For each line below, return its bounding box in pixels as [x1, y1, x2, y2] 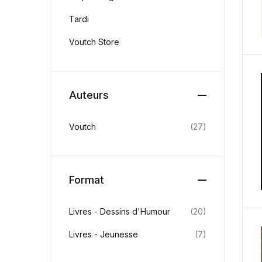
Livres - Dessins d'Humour [69, 206, 170, 216]
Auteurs [69, 89, 109, 101]
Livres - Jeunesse [69, 229, 138, 239]
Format [69, 174, 104, 186]
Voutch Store [69, 37, 119, 47]
